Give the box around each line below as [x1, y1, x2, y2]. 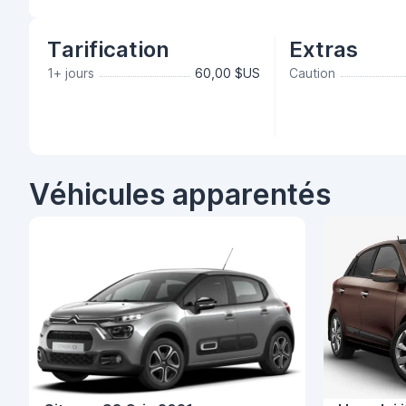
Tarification [47, 36, 169, 63]
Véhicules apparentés [29, 177, 331, 212]
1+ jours [47, 65, 94, 81]
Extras [289, 36, 359, 63]
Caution [289, 65, 336, 81]
